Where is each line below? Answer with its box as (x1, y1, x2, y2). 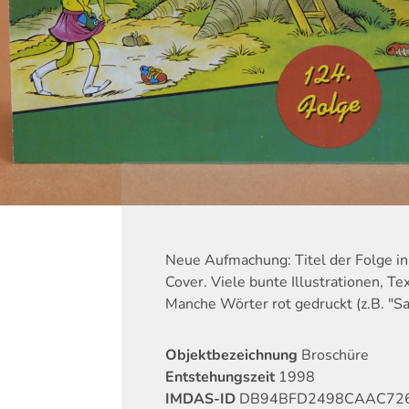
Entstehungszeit (164, 367, 278, 388)
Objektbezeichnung (164, 345, 298, 366)
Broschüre (300, 345, 369, 366)
